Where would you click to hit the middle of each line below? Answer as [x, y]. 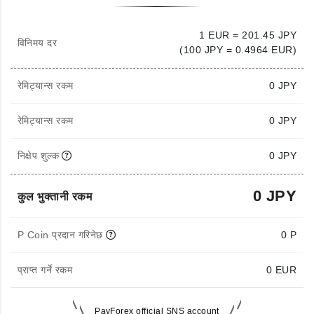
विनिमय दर [37, 42]
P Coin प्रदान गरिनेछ [60, 235]
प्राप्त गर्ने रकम [45, 270]
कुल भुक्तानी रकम [55, 196]
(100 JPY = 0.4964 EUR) [238, 50]
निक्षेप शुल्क [39, 156]
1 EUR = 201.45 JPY [248, 35]
